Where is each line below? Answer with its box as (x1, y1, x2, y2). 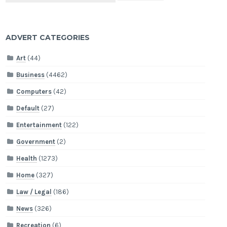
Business (16, 70, 45, 79)
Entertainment (16, 121, 62, 129)
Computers (16, 87, 52, 95)
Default (16, 104, 40, 112)
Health (16, 154, 37, 162)
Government (16, 137, 56, 145)
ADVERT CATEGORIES (6, 33, 90, 43)
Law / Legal (16, 187, 52, 196)
